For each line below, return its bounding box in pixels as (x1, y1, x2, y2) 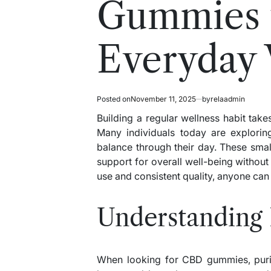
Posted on (97, 94, 131, 103)
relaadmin (211, 94, 246, 103)
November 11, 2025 (131, 94, 197, 103)
